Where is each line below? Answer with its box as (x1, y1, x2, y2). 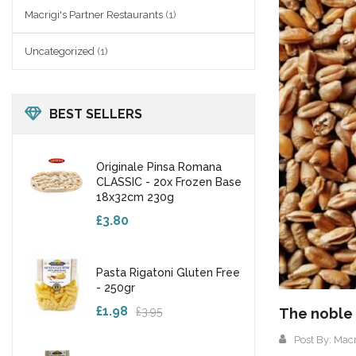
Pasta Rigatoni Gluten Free (96, 266, 240, 279)
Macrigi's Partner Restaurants (25, 9, 163, 21)
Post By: (294, 334, 334, 346)
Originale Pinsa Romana (96, 161, 222, 173)
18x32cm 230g (96, 191, 174, 203)
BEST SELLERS (49, 106, 142, 122)
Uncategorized (25, 45, 95, 57)
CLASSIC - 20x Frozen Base (96, 176, 242, 188)
